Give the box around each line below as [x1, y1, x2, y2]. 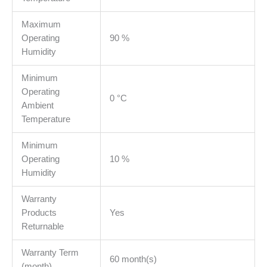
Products [21, 207, 57, 218]
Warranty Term [21, 247, 79, 257]
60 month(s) [109, 254, 157, 264]
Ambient [21, 100, 54, 110]
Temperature [21, 114, 70, 124]
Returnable [21, 221, 64, 231]
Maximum [21, 19, 61, 29]
